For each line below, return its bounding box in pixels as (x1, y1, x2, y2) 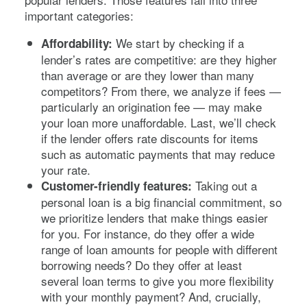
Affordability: (41, 34, 112, 51)
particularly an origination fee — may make (41, 97, 262, 115)
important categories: (25, 6, 134, 24)
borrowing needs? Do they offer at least (41, 256, 242, 273)
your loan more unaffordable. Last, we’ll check (41, 113, 276, 131)
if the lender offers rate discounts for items (41, 129, 258, 147)
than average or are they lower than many (41, 66, 254, 84)
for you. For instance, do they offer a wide (41, 224, 254, 242)
